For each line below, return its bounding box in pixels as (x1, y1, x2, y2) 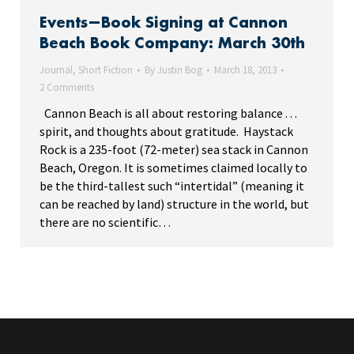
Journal (40, 62, 73, 77)
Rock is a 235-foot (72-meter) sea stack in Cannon (40, 141, 308, 157)
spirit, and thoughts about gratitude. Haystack (40, 122, 293, 139)
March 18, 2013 (214, 62, 277, 77)
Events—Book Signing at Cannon (40, 15, 288, 30)
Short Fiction (78, 62, 133, 77)
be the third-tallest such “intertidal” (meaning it (40, 177, 304, 194)
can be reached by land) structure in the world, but (40, 195, 309, 212)
